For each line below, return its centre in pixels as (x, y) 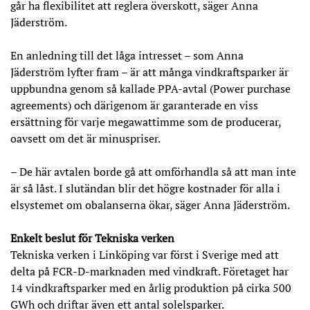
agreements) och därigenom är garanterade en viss (134, 105)
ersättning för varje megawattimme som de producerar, (146, 121)
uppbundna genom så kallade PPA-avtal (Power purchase (151, 88)
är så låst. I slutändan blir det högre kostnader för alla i (145, 188)
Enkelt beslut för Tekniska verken (92, 238)
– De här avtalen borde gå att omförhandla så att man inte (153, 171)
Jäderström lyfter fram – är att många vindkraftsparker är (149, 72)
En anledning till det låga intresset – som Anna (127, 55)
